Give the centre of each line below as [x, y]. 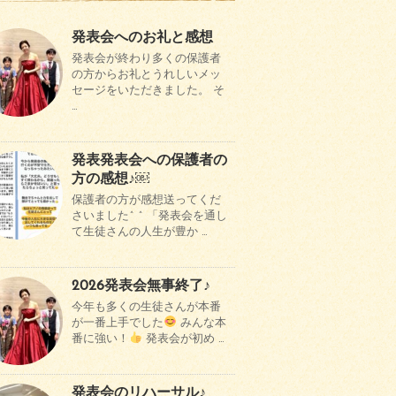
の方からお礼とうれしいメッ [146, 75]
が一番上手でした [118, 323]
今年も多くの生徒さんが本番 [146, 307]
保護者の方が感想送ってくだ [146, 200]
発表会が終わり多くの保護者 [146, 59]
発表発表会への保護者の [149, 161]
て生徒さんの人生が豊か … [140, 232]
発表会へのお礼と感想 [142, 38]
